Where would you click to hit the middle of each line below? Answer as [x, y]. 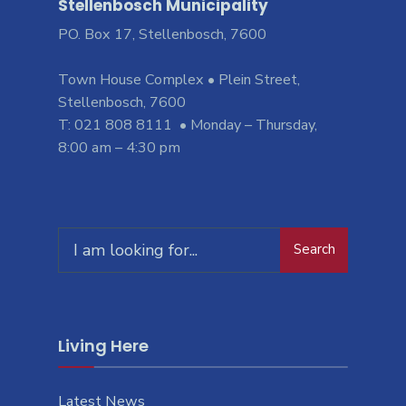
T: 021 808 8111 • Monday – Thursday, [188, 125]
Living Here [103, 345]
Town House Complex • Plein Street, [179, 79]
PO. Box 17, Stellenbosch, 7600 [162, 34]
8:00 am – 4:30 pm [119, 147]
